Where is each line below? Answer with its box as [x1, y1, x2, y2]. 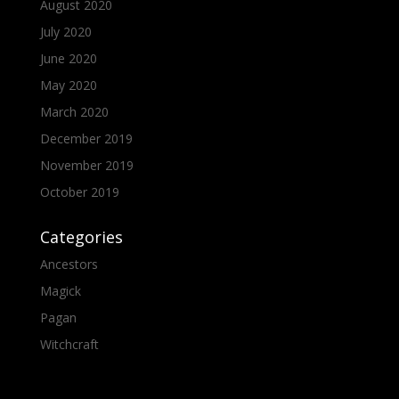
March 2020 [39, 102, 109, 120]
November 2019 [39, 156, 134, 174]
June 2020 [39, 49, 97, 67]
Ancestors [39, 255, 98, 273]
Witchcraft [39, 335, 99, 353]
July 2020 [39, 22, 92, 40]
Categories [39, 225, 123, 248]
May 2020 [39, 76, 97, 94]
